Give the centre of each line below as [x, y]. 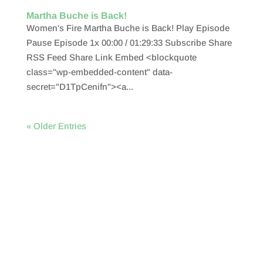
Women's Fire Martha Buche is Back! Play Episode [128, 28]
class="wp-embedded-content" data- [99, 72]
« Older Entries [56, 126]
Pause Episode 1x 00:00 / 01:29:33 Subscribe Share [129, 43]
